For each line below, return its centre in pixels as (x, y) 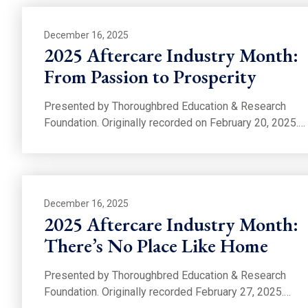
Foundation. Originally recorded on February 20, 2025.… (175, 123)
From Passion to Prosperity (150, 77)
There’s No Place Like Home (156, 246)
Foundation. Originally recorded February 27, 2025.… (167, 292)
